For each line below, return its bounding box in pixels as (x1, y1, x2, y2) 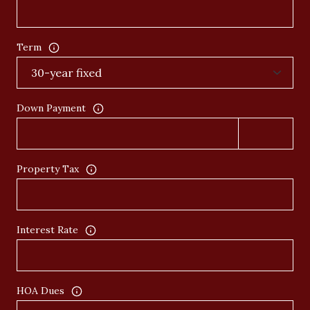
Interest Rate (17, 224, 78, 237)
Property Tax (17, 163, 79, 176)
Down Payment (17, 102, 86, 115)
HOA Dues (17, 284, 64, 298)
